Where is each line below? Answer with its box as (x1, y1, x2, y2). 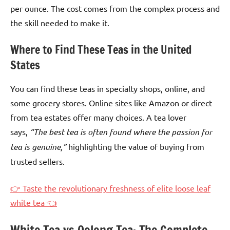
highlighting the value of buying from (66, 141, 204, 152)
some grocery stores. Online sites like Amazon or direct (10, 98, 212, 108)
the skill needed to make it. (10, 17, 109, 28)
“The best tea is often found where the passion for (30, 126, 212, 138)
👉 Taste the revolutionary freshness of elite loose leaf (10, 183, 210, 194)
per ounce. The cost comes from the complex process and (10, 3, 220, 13)
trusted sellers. (10, 156, 65, 167)
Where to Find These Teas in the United (10, 41, 191, 57)
